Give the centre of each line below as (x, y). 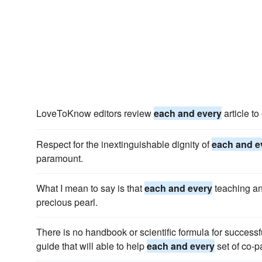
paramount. (60, 158)
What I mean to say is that (90, 188)
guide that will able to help (92, 246)
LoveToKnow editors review (95, 113)
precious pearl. (67, 202)
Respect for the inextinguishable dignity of (124, 144)
